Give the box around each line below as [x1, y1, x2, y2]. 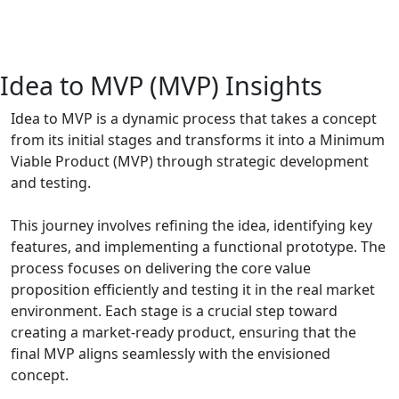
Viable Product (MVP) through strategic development [11, 151, 369, 172]
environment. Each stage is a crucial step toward [11, 301, 338, 322]
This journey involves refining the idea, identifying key [11, 216, 372, 236]
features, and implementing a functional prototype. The [11, 237, 386, 257]
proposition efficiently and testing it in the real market [11, 280, 375, 300]
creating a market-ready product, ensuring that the [11, 322, 356, 343]
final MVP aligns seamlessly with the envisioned [11, 344, 330, 364]
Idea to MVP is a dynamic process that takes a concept [11, 109, 377, 129]
